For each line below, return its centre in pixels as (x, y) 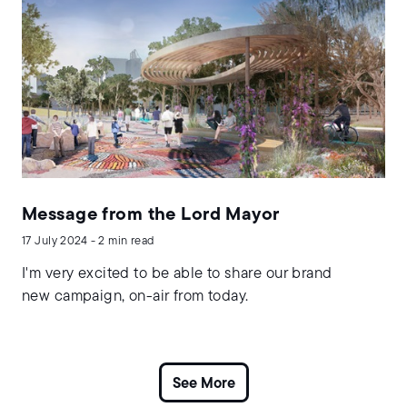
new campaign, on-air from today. (135, 297)
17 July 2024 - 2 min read (88, 242)
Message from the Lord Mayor (151, 216)
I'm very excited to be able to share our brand (177, 274)
